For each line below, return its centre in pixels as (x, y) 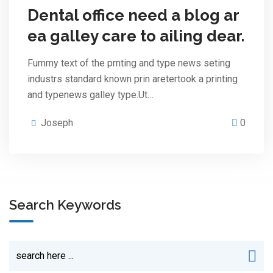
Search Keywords (65, 205)
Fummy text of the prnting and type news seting (129, 63)
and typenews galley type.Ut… (90, 95)
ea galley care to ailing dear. (136, 36)
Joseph (57, 123)
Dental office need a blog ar (133, 15)
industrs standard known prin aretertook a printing (133, 79)
